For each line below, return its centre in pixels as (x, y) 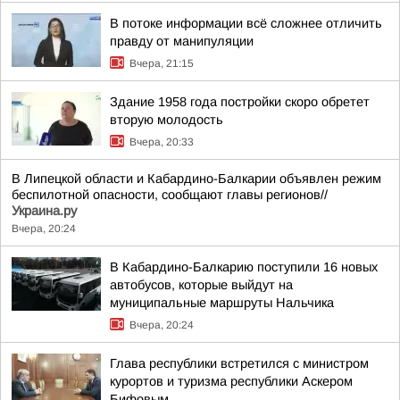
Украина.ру (44, 211)
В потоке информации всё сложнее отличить (246, 23)
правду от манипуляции (182, 41)
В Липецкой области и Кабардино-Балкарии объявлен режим (196, 179)
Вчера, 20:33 (162, 142)
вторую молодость (167, 120)
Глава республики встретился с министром (239, 363)
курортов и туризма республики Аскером (231, 381)
